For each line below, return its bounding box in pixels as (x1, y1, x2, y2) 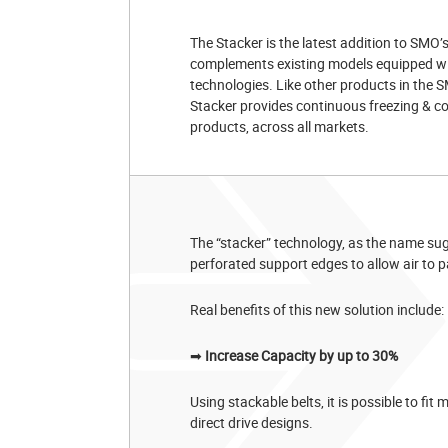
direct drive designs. (190, 412, 313, 432)
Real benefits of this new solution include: (190, 299, 444, 319)
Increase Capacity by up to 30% (205, 345, 398, 365)
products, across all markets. (190, 117, 369, 136)
